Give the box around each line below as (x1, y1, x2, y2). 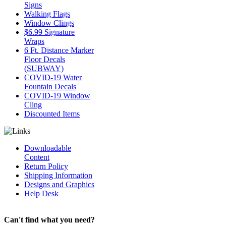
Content (24, 153, 49, 161)
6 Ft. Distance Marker (24, 46, 94, 54)
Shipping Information (24, 171, 92, 180)
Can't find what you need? (4, 215, 95, 224)
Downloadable (24, 144, 71, 152)
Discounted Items (24, 109, 80, 118)
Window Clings (24, 19, 74, 27)
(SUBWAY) (24, 64, 64, 73)
